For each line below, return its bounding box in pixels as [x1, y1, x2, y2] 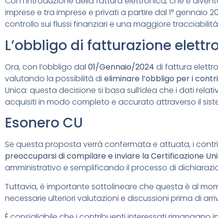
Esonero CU [5, 113, 83, 133]
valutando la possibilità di [5, 73, 102, 84]
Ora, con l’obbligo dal [5, 61, 88, 73]
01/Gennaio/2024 [88, 61, 154, 73]
